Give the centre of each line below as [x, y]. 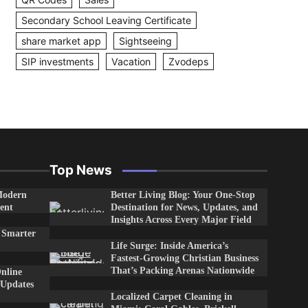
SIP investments [57, 62]
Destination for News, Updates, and [184, 207]
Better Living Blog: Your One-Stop [183, 195]
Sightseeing [145, 41]
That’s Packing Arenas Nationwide [182, 270]
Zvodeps [188, 62]
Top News [80, 170]
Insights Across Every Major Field [181, 219]
